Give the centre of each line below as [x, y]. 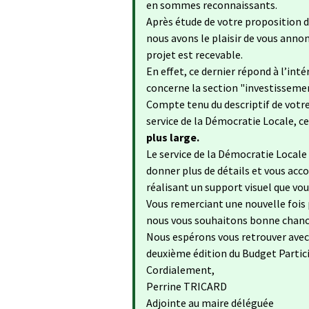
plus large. [173, 137]
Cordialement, [180, 270]
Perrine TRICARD [187, 286]
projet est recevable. [196, 54]
